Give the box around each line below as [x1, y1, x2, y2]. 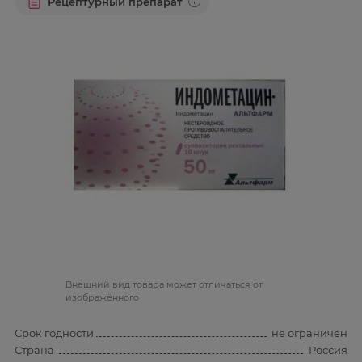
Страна [15, 343, 54, 356]
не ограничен [271, 326, 347, 339]
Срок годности [15, 326, 94, 339]
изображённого [65, 292, 139, 304]
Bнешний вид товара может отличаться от [65, 279, 263, 291]
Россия [309, 343, 347, 357]
